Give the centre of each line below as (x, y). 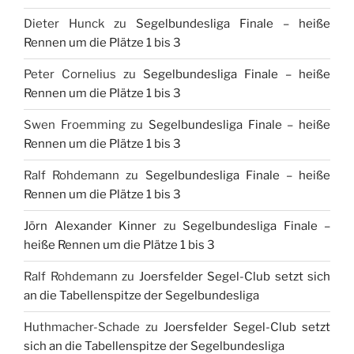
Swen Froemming (75, 125)
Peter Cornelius (70, 75)
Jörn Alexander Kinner (90, 226)
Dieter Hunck (64, 24)
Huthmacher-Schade (82, 328)
